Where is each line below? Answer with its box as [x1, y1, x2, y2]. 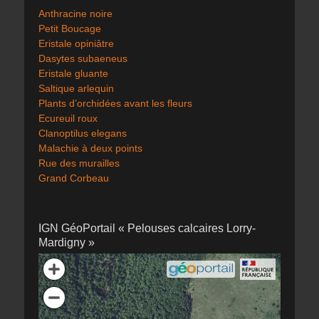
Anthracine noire [38, 8, 113, 20]
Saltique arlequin [38, 83, 114, 95]
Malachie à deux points [38, 142, 142, 155]
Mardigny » [38, 236, 95, 249]
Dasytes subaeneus [38, 53, 127, 65]
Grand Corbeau [38, 172, 109, 184]
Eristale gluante [38, 68, 108, 80]
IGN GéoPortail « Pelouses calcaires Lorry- [38, 222, 256, 235]
